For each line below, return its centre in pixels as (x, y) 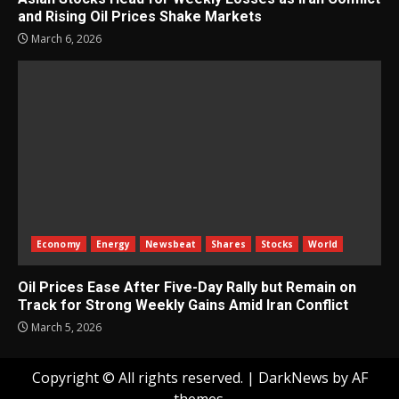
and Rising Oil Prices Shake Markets (140, 16)
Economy (59, 244)
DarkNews (293, 378)
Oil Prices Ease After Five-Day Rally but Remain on (187, 287)
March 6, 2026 (65, 39)
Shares (228, 244)
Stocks (277, 244)
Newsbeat (171, 244)
